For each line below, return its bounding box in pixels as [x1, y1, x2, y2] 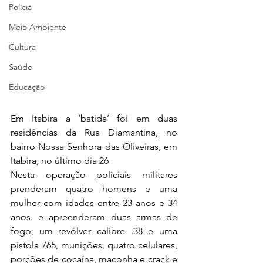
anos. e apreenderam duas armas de [11, 211, 177, 223]
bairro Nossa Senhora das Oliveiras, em [11, 141, 177, 153]
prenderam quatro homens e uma [11, 183, 177, 195]
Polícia [9, 2, 32, 12]
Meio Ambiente [9, 22, 66, 32]
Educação [9, 82, 45, 92]
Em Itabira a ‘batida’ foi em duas [11, 113, 177, 124]
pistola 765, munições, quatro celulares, [11, 240, 177, 251]
